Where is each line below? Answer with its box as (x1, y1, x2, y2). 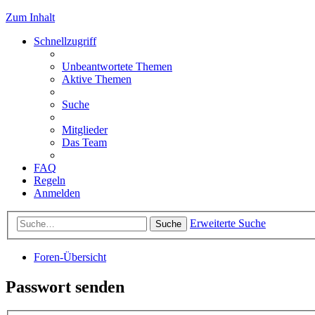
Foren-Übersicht (34, 250, 106, 263)
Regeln (34, 174, 65, 186)
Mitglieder (62, 124, 108, 136)
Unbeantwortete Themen (62, 60, 172, 72)
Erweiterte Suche (190, 217, 266, 229)
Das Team (62, 136, 107, 148)
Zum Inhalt (6, 11, 55, 23)
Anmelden (34, 187, 80, 199)
